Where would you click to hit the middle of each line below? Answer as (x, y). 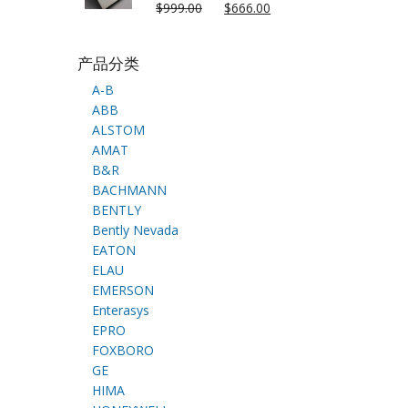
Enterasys (120, 311)
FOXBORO (122, 351)
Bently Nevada (135, 230)
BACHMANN (129, 190)
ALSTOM (118, 130)
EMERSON (122, 291)
